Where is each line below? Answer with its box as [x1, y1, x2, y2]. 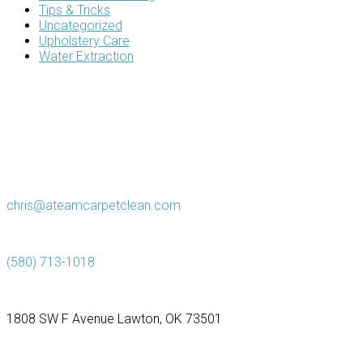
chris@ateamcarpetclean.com [6, 197, 181, 213]
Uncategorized [39, 17, 122, 33]
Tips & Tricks [39, 2, 110, 18]
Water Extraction [39, 48, 134, 64]
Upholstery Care [39, 32, 130, 49]
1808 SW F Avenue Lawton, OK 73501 [6, 310, 222, 327]
